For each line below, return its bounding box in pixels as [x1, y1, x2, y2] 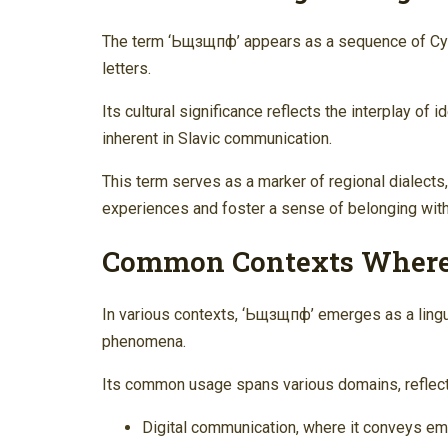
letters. [102, 58, 151, 78]
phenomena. [102, 332, 186, 352]
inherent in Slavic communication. [102, 128, 332, 148]
